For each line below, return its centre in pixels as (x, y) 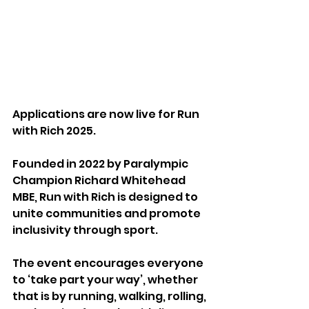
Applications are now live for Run (107, 114)
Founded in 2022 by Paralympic (101, 164)
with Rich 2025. (54, 131)
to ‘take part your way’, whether (106, 280)
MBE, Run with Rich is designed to (106, 197)
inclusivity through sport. (85, 230)
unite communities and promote (108, 214)
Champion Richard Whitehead (100, 181)
